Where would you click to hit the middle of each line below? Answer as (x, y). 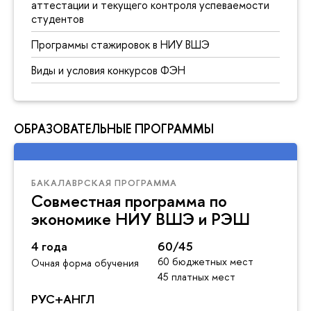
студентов (58, 19)
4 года (49, 246)
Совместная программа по (129, 201)
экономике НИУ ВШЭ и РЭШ (141, 219)
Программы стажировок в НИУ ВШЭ (120, 45)
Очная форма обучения (85, 263)
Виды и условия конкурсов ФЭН (108, 70)
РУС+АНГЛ (63, 299)
